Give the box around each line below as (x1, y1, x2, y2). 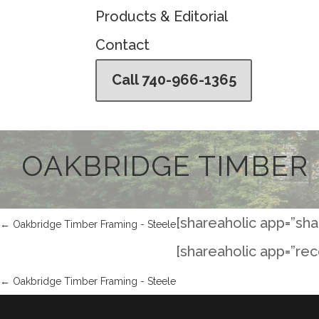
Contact (95, 36, 150, 53)
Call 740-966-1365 (111, 71, 236, 88)
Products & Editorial (95, 8, 229, 25)
